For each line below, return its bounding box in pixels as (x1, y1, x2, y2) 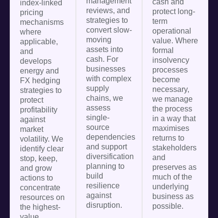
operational (152, 27, 191, 35)
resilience (86, 182, 120, 190)
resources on (20, 193, 65, 201)
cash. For (86, 55, 118, 63)
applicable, (20, 37, 58, 46)
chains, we (86, 94, 123, 102)
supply (86, 84, 109, 92)
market (20, 125, 43, 133)
